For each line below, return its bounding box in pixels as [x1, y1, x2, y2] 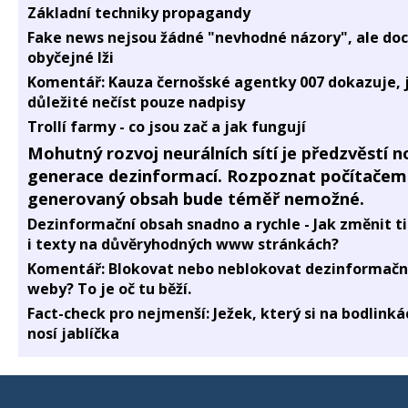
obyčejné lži [27, 47, 114, 68]
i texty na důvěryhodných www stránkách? [27, 234, 339, 255]
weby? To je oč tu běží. [27, 279, 191, 300]
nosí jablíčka [27, 323, 119, 344]
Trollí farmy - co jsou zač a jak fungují [27, 117, 306, 138]
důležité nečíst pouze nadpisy [27, 92, 245, 113]
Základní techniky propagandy [27, 3, 250, 24]
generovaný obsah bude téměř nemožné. [27, 187, 364, 210]
